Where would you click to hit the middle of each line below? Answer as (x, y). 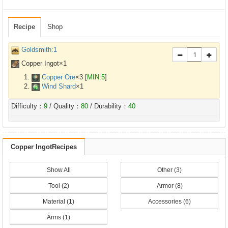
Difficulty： (27, 106)
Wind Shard (59, 86)
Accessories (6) (169, 202)
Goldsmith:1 (39, 50)
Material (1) (59, 202)
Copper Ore (59, 77)
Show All (59, 170)
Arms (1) (59, 217)
